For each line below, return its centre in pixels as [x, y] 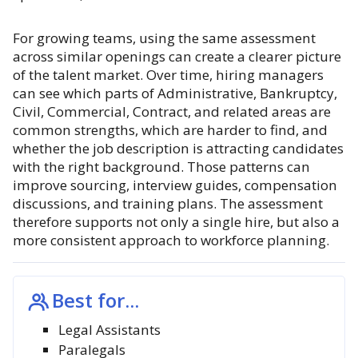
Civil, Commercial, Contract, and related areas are [172, 111]
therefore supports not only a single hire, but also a [176, 222]
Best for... [95, 300]
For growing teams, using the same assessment [164, 38]
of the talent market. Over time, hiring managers [168, 75]
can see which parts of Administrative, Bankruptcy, [175, 93]
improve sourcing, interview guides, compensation [175, 185]
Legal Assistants [109, 330]
